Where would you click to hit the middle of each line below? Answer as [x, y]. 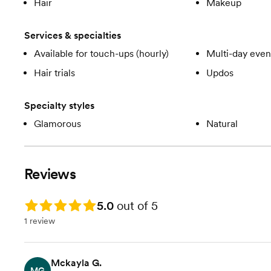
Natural [222, 124]
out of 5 [136, 206]
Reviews [50, 174]
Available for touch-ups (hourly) [101, 54]
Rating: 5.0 [45, 203]
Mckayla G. [76, 263]
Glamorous [57, 124]
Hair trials [54, 73]
